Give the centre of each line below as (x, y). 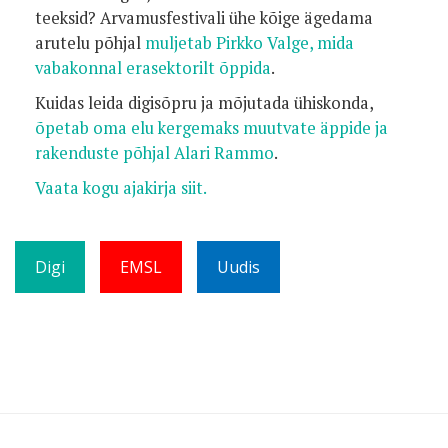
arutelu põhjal (90, 43)
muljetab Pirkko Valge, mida (249, 43)
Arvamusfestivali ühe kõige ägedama (236, 18)
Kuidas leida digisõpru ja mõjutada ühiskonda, (204, 103)
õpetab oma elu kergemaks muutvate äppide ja (211, 128)
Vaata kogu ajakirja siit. (121, 188)
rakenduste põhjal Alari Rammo (154, 153)
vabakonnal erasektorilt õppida (153, 68)
